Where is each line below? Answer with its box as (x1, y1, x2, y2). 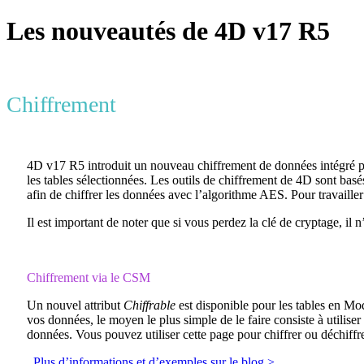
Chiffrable (123, 297, 179, 312)
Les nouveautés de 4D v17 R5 (6, 16, 330, 46)
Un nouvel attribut (27, 297, 123, 312)
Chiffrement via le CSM (27, 270, 150, 284)
